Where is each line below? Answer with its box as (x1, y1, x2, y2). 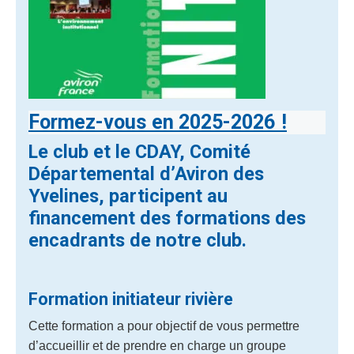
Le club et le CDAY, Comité (28, 141, 250, 163)
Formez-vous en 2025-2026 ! (28, 111, 287, 134)
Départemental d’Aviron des (28, 163, 264, 185)
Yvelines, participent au (28, 185, 228, 207)
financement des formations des (28, 207, 306, 229)
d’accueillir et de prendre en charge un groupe (28, 339, 286, 352)
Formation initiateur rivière (28, 289, 237, 309)
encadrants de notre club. (28, 229, 251, 251)
